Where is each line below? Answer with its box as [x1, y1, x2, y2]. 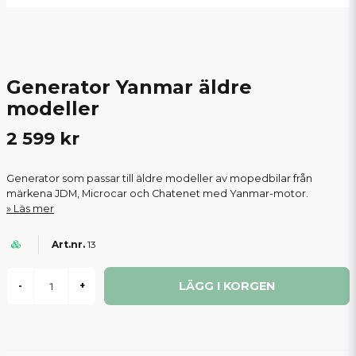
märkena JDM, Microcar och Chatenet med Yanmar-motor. [6, 188, 308, 199]
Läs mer [14, 203, 54, 215]
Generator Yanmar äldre [6, 75, 252, 99]
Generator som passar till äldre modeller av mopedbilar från [6, 172, 312, 184]
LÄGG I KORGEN [179, 278, 275, 293]
